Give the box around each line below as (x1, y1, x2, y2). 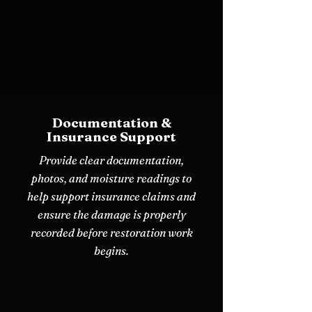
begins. (94, 243, 129, 258)
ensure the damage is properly (37, 207, 186, 221)
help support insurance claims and (27, 189, 196, 203)
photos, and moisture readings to (31, 171, 192, 185)
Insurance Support (47, 127, 176, 145)
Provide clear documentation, (39, 153, 184, 167)
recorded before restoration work (30, 225, 193, 240)
